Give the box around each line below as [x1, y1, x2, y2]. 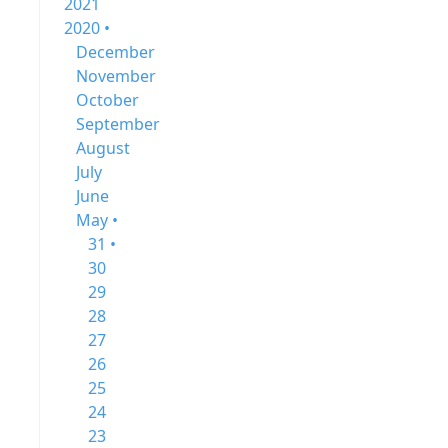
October [76, 89, 139, 111]
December [76, 41, 155, 63]
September [76, 113, 160, 135]
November [76, 65, 156, 87]
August [76, 137, 130, 159]
